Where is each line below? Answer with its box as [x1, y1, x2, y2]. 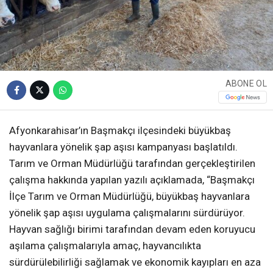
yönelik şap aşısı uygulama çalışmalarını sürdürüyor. [9, 207, 245, 219]
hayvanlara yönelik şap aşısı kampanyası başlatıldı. [9, 141, 238, 154]
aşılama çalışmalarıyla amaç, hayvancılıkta [9, 239, 201, 252]
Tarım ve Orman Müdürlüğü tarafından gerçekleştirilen [9, 157, 255, 170]
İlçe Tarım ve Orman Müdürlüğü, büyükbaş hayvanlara [9, 190, 250, 203]
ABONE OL [225, 78, 267, 88]
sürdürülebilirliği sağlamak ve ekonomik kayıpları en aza [9, 256, 261, 269]
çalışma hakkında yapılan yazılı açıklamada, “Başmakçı [9, 174, 255, 186]
